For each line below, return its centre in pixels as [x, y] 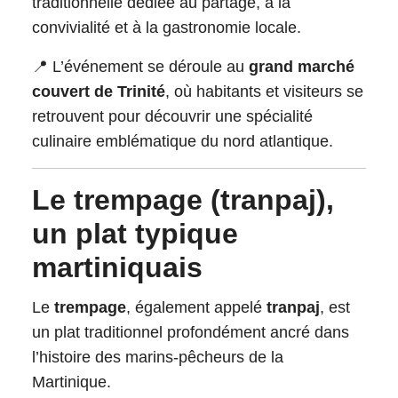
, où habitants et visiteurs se [264, 92]
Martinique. [72, 382]
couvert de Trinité [99, 92]
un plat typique [135, 234]
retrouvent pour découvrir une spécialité [172, 116]
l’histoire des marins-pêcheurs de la [158, 357]
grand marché [302, 67]
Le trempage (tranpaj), [41, 200]
